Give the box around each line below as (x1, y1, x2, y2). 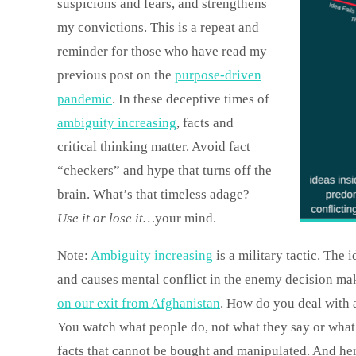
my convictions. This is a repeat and (57, 20, 259, 35)
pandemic (57, 91, 112, 106)
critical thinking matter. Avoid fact (57, 139, 250, 154)
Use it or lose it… (57, 211, 155, 226)
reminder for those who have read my (57, 44, 267, 59)
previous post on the (57, 68, 175, 83)
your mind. (155, 211, 216, 226)
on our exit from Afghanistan (57, 296, 220, 311)
